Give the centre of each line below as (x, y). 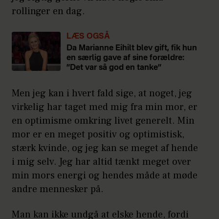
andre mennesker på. (58, 189)
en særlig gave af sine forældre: (125, 58)
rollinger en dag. (50, 11)
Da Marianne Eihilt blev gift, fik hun (132, 48)
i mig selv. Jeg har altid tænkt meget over (101, 162)
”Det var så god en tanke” (114, 68)
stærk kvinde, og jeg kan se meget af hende (105, 148)
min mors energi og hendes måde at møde (105, 175)
